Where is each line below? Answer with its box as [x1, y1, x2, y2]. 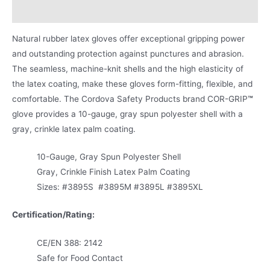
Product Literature [12, 6, 87, 16]
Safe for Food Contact [37, 253, 124, 263]
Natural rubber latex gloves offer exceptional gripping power [12, 33, 245, 43]
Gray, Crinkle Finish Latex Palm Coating [37, 167, 190, 177]
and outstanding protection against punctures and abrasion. [12, 48, 244, 58]
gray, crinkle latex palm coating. [12, 124, 136, 134]
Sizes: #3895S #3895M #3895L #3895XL [37, 182, 204, 192]
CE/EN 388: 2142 [37, 237, 103, 248]
